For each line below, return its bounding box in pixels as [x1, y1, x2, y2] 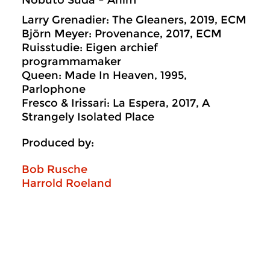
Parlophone [22, 83, 86, 96]
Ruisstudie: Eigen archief [22, 41, 158, 54]
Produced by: [22, 136, 94, 149]
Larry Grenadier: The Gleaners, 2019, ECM [22, 13, 246, 27]
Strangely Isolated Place [22, 110, 154, 124]
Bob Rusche [22, 162, 87, 176]
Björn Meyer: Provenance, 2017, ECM [22, 27, 222, 40]
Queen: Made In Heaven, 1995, [22, 69, 187, 82]
